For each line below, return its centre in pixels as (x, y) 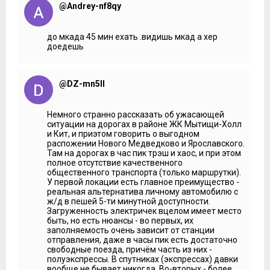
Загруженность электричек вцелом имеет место (144, 211)
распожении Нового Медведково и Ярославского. (146, 143)
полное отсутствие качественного (115, 162)
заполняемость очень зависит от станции (131, 230)
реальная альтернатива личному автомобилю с (143, 191)
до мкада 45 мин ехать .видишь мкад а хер (132, 36)
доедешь (65, 46)
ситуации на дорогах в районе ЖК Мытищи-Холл (144, 124)
